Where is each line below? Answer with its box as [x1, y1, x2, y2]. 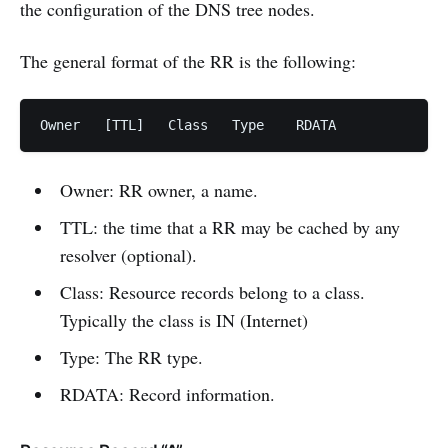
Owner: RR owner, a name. [59, 177, 258, 202]
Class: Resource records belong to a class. [59, 279, 365, 304]
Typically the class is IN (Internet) [59, 307, 308, 332]
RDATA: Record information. [59, 381, 275, 406]
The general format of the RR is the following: [20, 48, 356, 73]
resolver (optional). [59, 242, 197, 267]
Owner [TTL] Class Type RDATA [296, 116, 336, 133]
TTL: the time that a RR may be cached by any [59, 214, 400, 239]
